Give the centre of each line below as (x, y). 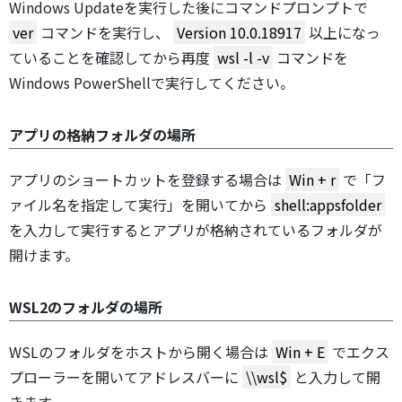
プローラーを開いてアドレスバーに (126, 377)
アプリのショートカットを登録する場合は (147, 180)
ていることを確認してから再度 (111, 58)
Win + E (300, 352)
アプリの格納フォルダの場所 (102, 135)
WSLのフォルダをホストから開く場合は (140, 352)
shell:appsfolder (328, 205)
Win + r (312, 180)
